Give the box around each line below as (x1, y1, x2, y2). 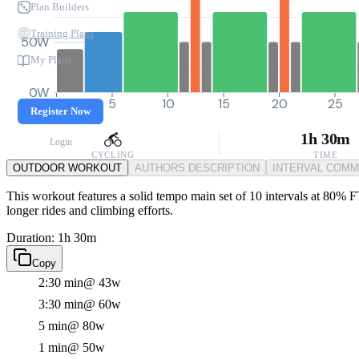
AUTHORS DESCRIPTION (135, 162, 260, 174)
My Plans (30, 54, 71, 66)
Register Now (30, 105, 91, 117)
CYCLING (91, 150, 135, 159)
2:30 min (38, 276, 83, 289)
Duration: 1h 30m (6, 231, 96, 244)
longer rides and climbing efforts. (6, 204, 173, 217)
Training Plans (30, 27, 94, 39)
